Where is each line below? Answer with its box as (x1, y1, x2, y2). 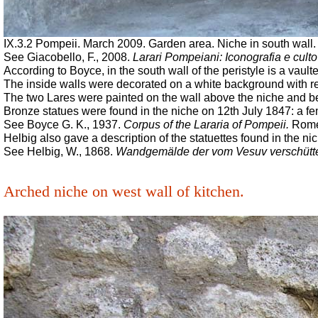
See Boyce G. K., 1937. (4, 119, 124, 131)
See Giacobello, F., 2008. (4, 51, 133, 63)
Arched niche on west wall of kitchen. (4, 182, 244, 200)
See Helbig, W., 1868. (4, 146, 116, 158)
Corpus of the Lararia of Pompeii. (124, 119, 289, 131)
